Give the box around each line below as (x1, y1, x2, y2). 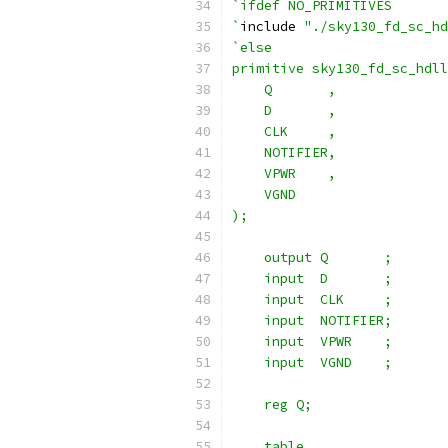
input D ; (232, 270, 392, 287)
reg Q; (232, 396, 312, 413)
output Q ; (232, 249, 392, 266)
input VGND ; (232, 354, 392, 371)
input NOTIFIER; (232, 312, 392, 329)
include (240, 18, 304, 35)
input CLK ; (232, 291, 392, 308)
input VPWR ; (232, 333, 392, 350)
